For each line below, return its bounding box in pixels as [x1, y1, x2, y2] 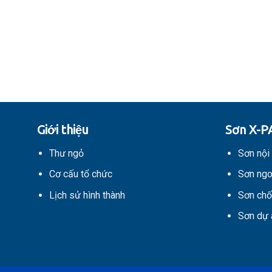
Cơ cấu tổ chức [49, 168, 113, 180]
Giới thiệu [36, 122, 89, 137]
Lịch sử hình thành [49, 189, 126, 201]
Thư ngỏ [49, 147, 84, 159]
